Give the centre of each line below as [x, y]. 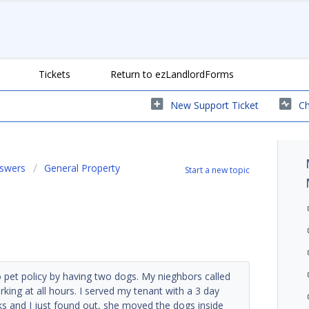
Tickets [54, 74]
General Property [82, 168]
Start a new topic [218, 170]
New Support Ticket [215, 105]
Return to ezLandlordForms [172, 74]
